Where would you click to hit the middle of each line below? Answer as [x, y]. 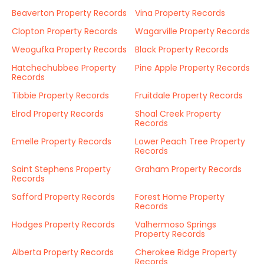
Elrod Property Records [58, 114]
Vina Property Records [180, 13]
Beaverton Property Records [69, 13]
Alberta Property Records [63, 252]
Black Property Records [182, 49]
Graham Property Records [188, 169]
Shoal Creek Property [178, 114]
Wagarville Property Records [192, 31]
